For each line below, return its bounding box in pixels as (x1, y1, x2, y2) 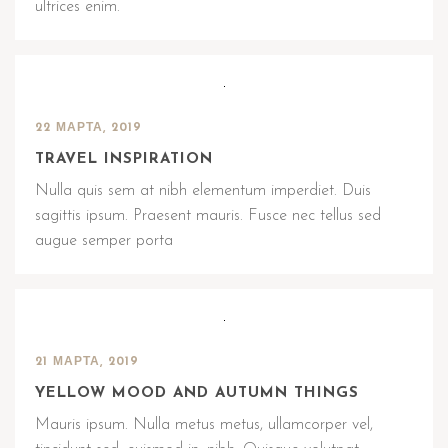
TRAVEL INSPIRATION (35, 152, 213, 167)
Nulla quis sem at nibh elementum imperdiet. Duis (35, 183, 371, 199)
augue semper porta (35, 233, 173, 249)
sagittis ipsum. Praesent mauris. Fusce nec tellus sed (35, 208, 381, 224)
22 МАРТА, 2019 (35, 122, 142, 134)
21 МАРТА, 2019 (35, 356, 139, 368)
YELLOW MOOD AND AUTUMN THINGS (35, 386, 359, 401)
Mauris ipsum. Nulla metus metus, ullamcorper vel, (35, 417, 373, 433)
